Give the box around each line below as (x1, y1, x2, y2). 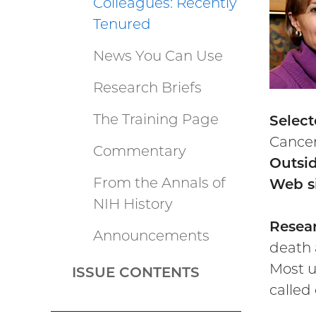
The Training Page (93, 110, 219, 128)
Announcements (93, 226, 209, 244)
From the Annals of (93, 174, 226, 191)
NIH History (93, 195, 173, 212)
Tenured (93, 15, 151, 32)
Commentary (93, 142, 186, 159)
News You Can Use (93, 47, 223, 64)
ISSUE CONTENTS (72, 264, 200, 281)
